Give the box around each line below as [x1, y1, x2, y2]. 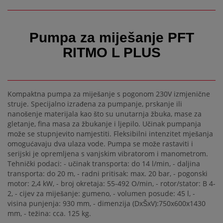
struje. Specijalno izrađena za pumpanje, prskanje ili [7, 99, 182, 109]
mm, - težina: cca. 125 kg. [7, 209, 91, 219]
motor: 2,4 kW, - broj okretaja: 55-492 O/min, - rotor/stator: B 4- [7, 179, 216, 189]
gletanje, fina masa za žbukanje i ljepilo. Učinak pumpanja [7, 119, 201, 129]
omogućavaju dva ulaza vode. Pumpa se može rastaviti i [7, 139, 193, 149]
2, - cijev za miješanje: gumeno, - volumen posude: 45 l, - [7, 189, 195, 199]
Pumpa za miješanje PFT [29, 30, 194, 46]
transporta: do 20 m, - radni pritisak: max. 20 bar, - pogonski [7, 169, 208, 179]
